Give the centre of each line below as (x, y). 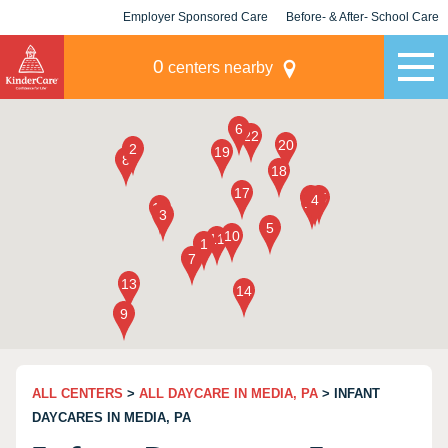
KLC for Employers (195, 52)
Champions (362, 52)
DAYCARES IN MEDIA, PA (111, 417)
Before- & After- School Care (362, 17)
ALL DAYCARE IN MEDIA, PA (228, 393)
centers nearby (218, 67)
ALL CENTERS (77, 393)
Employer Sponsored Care (195, 17)
